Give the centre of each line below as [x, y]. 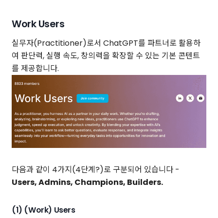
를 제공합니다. [35, 69]
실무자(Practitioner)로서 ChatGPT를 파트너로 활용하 [106, 43]
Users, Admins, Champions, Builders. [87, 182]
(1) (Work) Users [44, 210]
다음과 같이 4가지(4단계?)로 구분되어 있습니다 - [96, 169]
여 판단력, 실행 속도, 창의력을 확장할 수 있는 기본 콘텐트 [106, 56]
